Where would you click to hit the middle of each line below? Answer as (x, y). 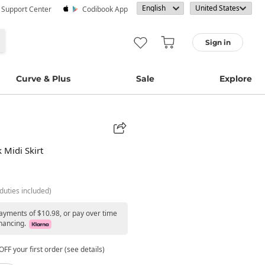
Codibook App (105, 9)
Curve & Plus (43, 79)
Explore (235, 79)
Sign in (218, 42)
